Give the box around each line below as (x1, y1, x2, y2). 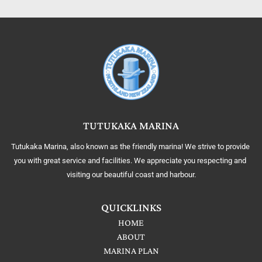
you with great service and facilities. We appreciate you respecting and (14, 156, 246, 166)
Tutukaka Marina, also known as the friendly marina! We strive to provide (11, 142, 250, 151)
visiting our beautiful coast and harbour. (66, 170, 196, 180)
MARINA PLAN (103, 246, 159, 256)
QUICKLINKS (101, 201, 161, 214)
